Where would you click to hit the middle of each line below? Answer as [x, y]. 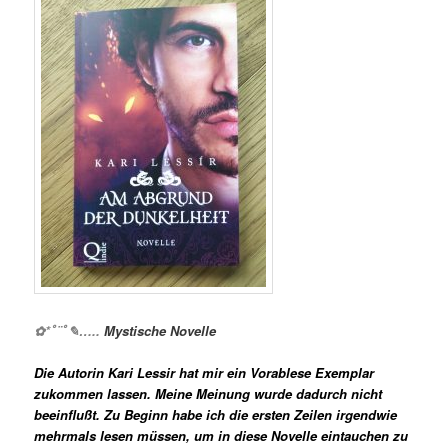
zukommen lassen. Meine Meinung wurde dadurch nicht [208, 393]
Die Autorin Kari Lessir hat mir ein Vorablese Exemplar [204, 372]
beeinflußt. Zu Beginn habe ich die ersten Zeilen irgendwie [216, 414]
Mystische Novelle [158, 330]
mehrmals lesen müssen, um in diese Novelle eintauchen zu [221, 435]
